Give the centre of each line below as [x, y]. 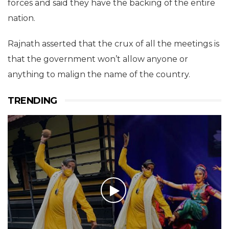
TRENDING [32, 101]
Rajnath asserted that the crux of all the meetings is [113, 44]
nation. [21, 18]
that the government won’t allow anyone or [98, 59]
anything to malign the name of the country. [99, 74]
